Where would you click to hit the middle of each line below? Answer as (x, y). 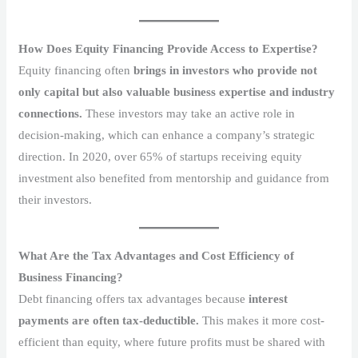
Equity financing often (76, 70)
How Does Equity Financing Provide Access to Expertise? (169, 48)
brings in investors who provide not (226, 70)
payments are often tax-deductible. (109, 320)
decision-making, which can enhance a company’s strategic (167, 135)
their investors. (56, 199)
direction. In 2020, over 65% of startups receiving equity (161, 156)
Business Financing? (71, 277)
